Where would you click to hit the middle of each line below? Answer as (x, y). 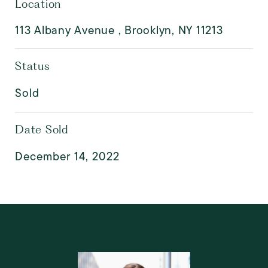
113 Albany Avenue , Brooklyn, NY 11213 (119, 30)
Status (33, 66)
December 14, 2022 (67, 156)
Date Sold (42, 130)
